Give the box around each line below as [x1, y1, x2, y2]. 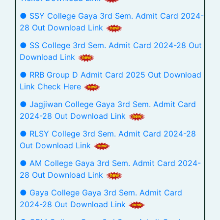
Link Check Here [20, 82, 83, 91]
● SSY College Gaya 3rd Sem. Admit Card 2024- [20, 11, 204, 21]
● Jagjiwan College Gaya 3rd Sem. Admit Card [20, 99, 196, 109]
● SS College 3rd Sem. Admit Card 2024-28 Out [20, 40, 202, 50]
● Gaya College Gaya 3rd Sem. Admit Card [20, 188, 182, 197]
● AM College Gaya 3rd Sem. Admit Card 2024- [20, 158, 201, 168]
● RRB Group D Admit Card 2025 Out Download [20, 70, 201, 80]
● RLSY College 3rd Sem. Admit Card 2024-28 [20, 129, 196, 138]
